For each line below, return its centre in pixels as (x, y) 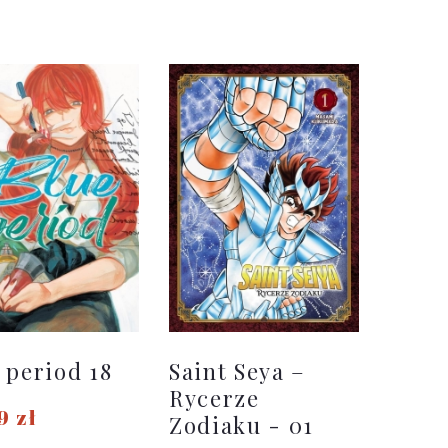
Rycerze (214, 397)
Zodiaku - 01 (242, 424)
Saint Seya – (238, 370)
